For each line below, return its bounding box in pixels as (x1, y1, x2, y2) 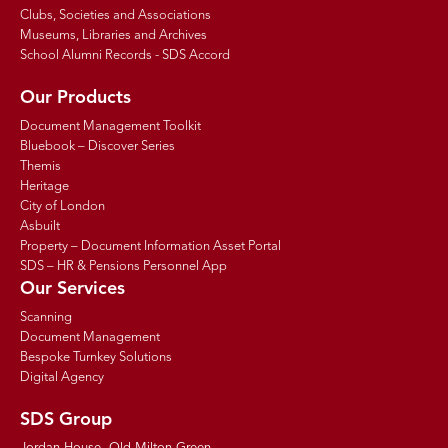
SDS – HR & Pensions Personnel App (20, 260, 227, 274)
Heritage (20, 180, 69, 194)
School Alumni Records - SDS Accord (20, 49, 230, 63)
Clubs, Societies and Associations (20, 9, 211, 23)
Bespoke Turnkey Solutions (20, 351, 172, 365)
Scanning (20, 311, 72, 325)
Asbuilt (20, 220, 60, 234)
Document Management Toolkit (20, 120, 201, 134)
